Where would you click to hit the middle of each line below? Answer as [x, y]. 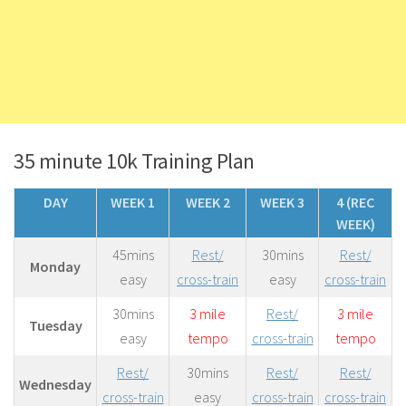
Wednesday [55, 385]
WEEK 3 [282, 203]
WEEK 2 [208, 203]
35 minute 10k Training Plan [134, 161]
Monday [55, 267]
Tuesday [55, 326]
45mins [133, 255]
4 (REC [355, 203]
